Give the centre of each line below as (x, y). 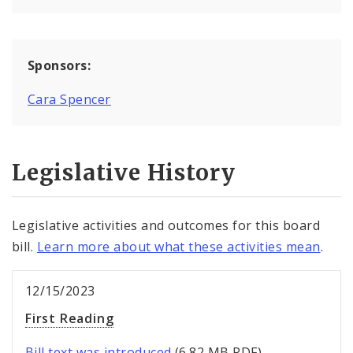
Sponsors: (59, 65)
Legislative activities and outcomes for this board (166, 226)
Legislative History (124, 173)
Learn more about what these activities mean (178, 247)
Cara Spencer (69, 99)
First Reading (70, 319)
